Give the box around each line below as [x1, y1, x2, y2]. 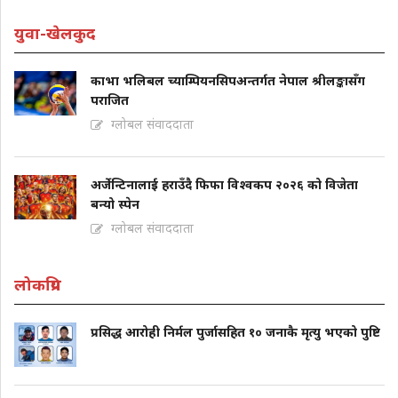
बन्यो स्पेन [91, 195, 139, 212]
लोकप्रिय [14, 273, 61, 295]
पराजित [91, 91, 129, 108]
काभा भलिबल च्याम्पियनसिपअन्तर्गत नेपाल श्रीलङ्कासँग [91, 71, 365, 89]
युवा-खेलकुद [14, 21, 95, 44]
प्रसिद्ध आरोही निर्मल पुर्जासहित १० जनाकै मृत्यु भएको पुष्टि [91, 322, 380, 340]
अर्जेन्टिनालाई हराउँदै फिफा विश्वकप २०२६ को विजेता [91, 175, 358, 193]
